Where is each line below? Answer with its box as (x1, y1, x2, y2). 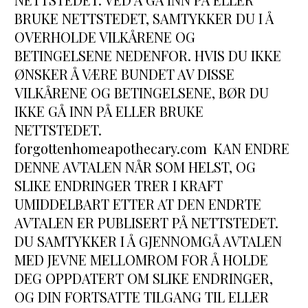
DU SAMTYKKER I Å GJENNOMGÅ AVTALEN (14, 232, 283, 251)
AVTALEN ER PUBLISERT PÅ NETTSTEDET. (14, 213, 279, 232)
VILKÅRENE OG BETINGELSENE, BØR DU (14, 83, 269, 102)
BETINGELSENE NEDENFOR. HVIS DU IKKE (14, 46, 282, 65)
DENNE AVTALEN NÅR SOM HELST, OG (14, 157, 256, 177)
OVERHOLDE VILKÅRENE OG (14, 27, 196, 47)
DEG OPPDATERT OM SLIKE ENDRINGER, (14, 269, 274, 288)
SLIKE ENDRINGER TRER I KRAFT (14, 176, 223, 195)
